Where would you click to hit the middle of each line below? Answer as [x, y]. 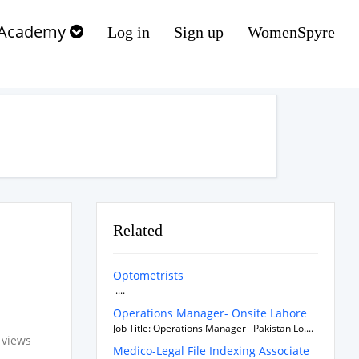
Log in [129, 32]
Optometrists [148, 275]
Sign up [199, 32]
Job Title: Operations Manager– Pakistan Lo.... [213, 328]
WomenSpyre [291, 32]
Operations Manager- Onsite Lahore [210, 313]
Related [137, 230]
